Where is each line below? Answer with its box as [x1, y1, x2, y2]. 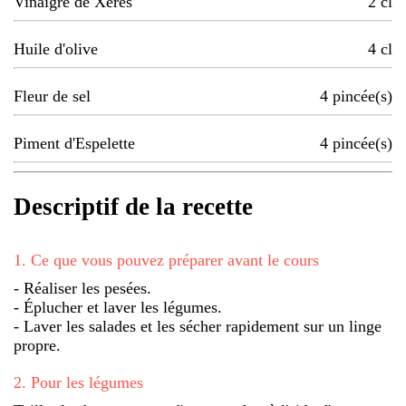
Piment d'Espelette [14, 134, 135, 153]
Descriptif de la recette [14, 193, 253, 221]
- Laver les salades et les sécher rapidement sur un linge [14, 316, 382, 335]
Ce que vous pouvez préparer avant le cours [31, 250, 319, 269]
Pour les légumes [31, 372, 143, 391]
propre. [14, 335, 61, 354]
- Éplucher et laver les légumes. [14, 297, 222, 316]
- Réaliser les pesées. [14, 278, 151, 297]
